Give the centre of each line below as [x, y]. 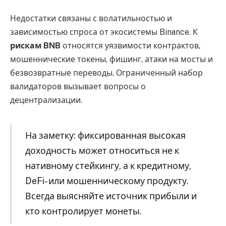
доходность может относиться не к [102, 150]
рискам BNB [35, 45]
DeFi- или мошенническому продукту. [107, 181]
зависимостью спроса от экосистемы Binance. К [104, 32]
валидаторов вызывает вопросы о [78, 86]
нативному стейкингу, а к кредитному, [108, 165]
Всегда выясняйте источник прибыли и [111, 196]
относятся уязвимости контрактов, [130, 45]
